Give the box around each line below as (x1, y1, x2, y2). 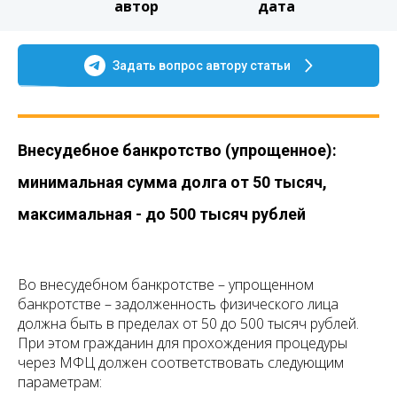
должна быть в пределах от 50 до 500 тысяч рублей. (18, 314, 359, 334)
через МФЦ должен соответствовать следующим (18, 353, 344, 373)
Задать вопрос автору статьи (113, 58, 292, 74)
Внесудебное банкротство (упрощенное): (18, 141, 337, 160)
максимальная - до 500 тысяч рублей (18, 205, 306, 224)
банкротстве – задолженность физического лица (18, 294, 339, 315)
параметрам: (18, 372, 102, 393)
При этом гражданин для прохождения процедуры (18, 333, 347, 354)
